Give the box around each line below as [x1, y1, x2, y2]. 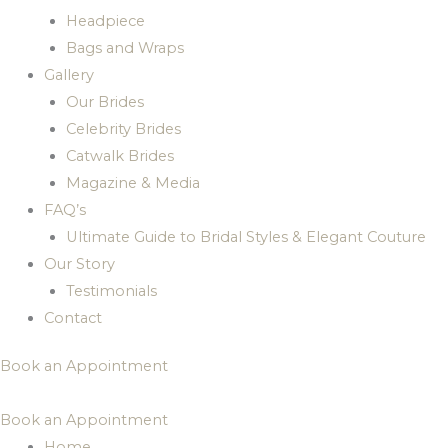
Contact [43, 308, 102, 327]
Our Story [43, 254, 115, 273]
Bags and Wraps [65, 38, 184, 57]
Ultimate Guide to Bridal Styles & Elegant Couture [65, 227, 426, 246]
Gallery [43, 65, 94, 84]
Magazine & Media [65, 173, 200, 192]
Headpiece [65, 11, 145, 30]
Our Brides [65, 92, 144, 111]
